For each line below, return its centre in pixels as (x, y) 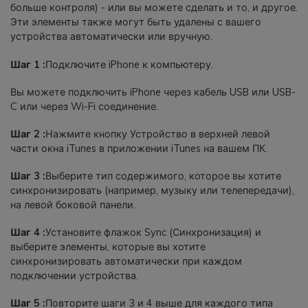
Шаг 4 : (28, 233)
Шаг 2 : (28, 134)
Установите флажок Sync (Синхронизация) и (153, 233)
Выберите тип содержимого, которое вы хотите (163, 176)
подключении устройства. (74, 276)
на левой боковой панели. (73, 205)
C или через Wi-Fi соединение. (84, 106)
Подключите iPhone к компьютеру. (129, 64)
